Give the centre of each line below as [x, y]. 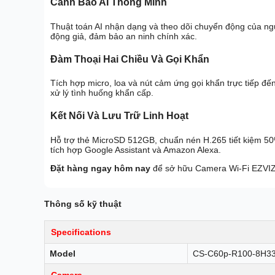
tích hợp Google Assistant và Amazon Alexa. [136, 149]
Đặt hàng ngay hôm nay [100, 168]
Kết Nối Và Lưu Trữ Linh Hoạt [119, 116]
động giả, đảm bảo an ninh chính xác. [124, 36]
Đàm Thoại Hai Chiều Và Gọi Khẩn [130, 59]
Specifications [81, 232]
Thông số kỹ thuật [83, 204]
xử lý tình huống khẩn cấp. [102, 93]
